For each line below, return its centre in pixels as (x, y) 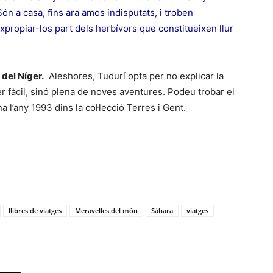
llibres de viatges (35, 211)
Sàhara (162, 211)
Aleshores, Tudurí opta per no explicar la (134, 76)
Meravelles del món (106, 211)
